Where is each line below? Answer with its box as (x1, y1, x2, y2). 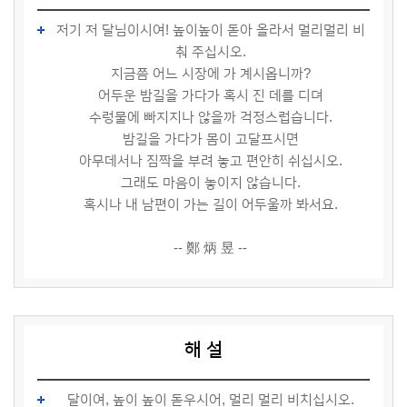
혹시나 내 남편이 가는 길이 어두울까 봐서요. (83, 196, 338, 213)
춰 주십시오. (174, 44, 246, 60)
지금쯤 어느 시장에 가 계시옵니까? (110, 65, 311, 82)
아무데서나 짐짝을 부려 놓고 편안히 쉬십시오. (78, 153, 342, 169)
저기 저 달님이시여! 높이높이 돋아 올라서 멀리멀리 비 (55, 22, 365, 38)
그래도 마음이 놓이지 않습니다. (120, 174, 301, 191)
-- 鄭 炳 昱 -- (174, 240, 247, 256)
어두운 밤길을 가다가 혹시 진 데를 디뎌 (97, 87, 323, 104)
